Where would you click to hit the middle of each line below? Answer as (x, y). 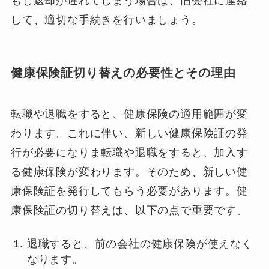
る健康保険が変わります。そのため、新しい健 (129, 172)
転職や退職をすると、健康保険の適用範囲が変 (129, 114)
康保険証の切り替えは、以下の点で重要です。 (129, 210)
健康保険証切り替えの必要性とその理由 (123, 72)
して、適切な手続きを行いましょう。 (107, 20)
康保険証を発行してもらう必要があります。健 (129, 191)
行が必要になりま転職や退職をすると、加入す (129, 153)
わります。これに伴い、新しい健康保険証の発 (129, 134)
